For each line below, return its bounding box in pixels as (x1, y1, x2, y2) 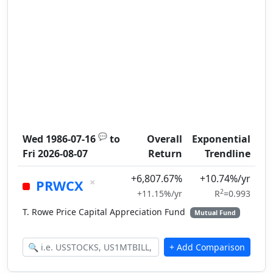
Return (148, 147, 182, 160)
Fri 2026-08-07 (23, 147, 88, 160)
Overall (147, 132, 182, 146)
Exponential (192, 132, 250, 146)
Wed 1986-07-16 (23, 132, 96, 146)
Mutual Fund (194, 208, 236, 217)
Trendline (205, 147, 250, 160)
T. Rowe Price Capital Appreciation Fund (23, 206, 188, 218)
